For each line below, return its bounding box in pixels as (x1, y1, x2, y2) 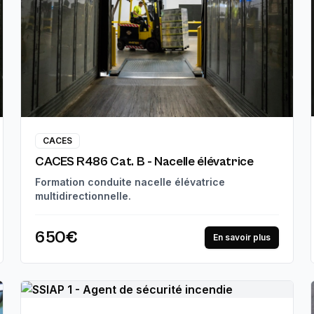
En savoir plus (212, 231, 271, 243)
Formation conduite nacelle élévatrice (35, 175, 226, 188)
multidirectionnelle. (35, 189, 132, 202)
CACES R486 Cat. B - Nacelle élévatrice (35, 153, 254, 169)
